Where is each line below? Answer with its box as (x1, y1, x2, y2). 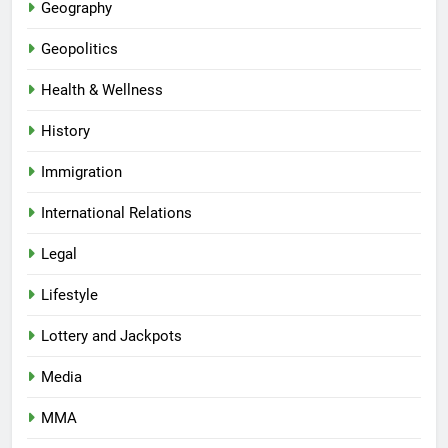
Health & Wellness (41, 81, 163, 100)
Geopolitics (41, 40, 118, 59)
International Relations (41, 204, 192, 223)
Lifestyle (41, 286, 98, 305)
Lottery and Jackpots (41, 327, 182, 346)
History (41, 122, 90, 141)
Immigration (41, 163, 122, 182)
